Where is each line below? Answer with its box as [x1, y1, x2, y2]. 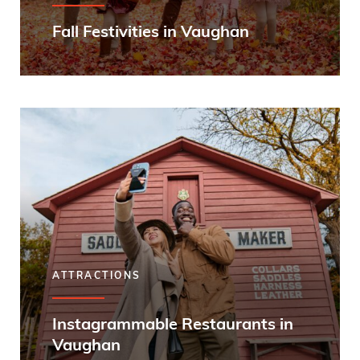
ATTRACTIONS [52, 272, 141, 281]
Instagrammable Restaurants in [52, 317, 293, 333]
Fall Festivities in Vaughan [52, 25, 249, 41]
